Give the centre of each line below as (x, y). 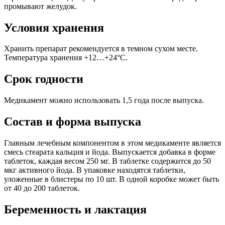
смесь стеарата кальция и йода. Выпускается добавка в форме (110, 152)
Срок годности (44, 79)
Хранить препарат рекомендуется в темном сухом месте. (101, 49)
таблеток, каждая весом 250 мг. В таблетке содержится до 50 (107, 161)
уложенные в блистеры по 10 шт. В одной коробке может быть (111, 179)
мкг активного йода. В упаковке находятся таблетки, (95, 170)
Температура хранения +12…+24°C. (66, 58)
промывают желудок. (40, 6)
